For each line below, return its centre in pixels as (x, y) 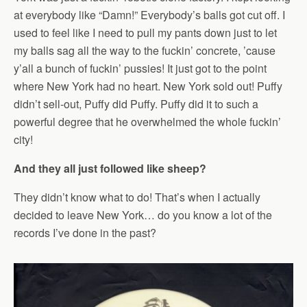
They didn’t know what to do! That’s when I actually (137, 197)
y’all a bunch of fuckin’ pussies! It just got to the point (140, 69)
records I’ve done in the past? (85, 233)
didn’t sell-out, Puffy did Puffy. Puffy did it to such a (136, 104)
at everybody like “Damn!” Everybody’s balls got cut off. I (149, 15)
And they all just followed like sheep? (110, 169)
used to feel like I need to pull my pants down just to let (145, 33)
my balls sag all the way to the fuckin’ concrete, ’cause (145, 51)
